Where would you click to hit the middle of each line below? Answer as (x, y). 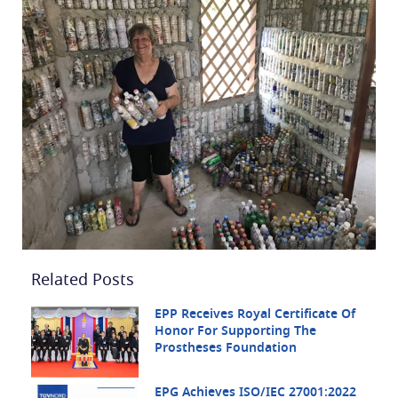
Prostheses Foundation (225, 349)
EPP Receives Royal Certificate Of (255, 315)
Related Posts (83, 281)
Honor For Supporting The (235, 332)
